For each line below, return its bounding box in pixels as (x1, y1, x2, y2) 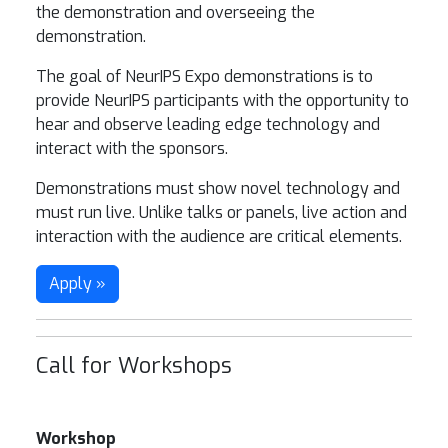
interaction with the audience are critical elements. (36, 226, 402, 247)
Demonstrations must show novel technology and (36, 178, 400, 199)
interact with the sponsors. (36, 138, 228, 159)
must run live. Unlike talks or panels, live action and (36, 202, 407, 223)
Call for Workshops (36, 351, 238, 380)
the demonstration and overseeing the (36, 2, 315, 23)
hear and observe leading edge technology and (36, 114, 380, 135)
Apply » (49, 273, 106, 294)
